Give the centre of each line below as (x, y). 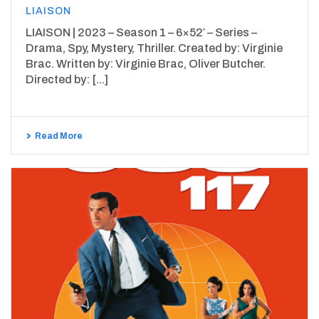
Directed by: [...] (67, 80)
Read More (59, 136)
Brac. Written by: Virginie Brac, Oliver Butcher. (146, 64)
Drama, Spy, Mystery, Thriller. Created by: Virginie (154, 48)
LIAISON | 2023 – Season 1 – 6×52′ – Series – (141, 33)
